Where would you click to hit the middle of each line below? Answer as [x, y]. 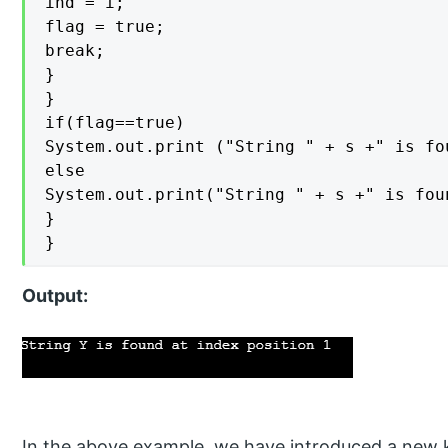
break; [75, 51]
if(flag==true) [115, 123]
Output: [55, 296]
